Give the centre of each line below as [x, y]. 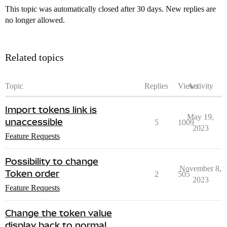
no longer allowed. [35, 20]
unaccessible [34, 122]
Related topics [34, 58]
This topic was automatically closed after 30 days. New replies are [110, 9]
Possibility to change [52, 162]
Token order [32, 174]
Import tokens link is [51, 110]
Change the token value [59, 213]
